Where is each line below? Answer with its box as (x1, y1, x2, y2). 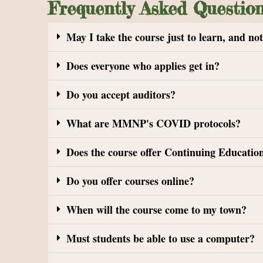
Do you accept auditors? (66, 87, 176, 102)
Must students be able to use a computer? (66, 231, 255, 246)
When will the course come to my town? (66, 202, 247, 217)
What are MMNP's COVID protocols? (66, 116, 241, 131)
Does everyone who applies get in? (66, 58, 220, 73)
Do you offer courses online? (66, 173, 194, 188)
